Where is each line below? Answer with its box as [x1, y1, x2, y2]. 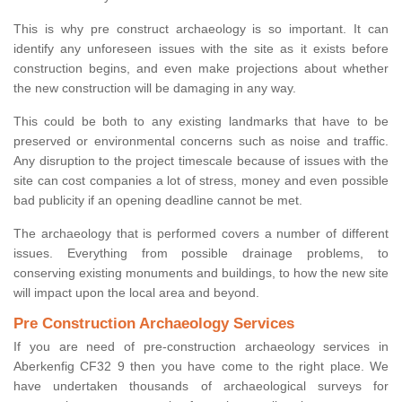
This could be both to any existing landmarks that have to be [13, 114, 389, 129]
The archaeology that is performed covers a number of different [13, 226, 389, 241]
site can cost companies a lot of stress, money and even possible [13, 173, 389, 188]
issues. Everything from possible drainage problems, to [13, 246, 389, 261]
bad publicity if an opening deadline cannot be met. [13, 193, 302, 208]
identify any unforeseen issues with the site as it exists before [13, 41, 389, 57]
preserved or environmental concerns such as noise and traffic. [13, 134, 389, 149]
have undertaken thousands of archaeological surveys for [13, 379, 389, 394]
